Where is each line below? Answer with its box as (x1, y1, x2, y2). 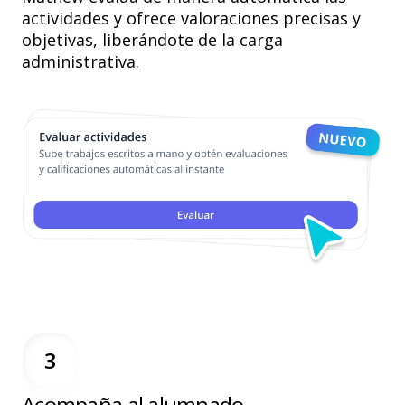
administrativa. (22, 50, 139, 72)
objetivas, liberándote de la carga (22, 28, 283, 51)
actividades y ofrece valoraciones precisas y (22, 6, 361, 29)
